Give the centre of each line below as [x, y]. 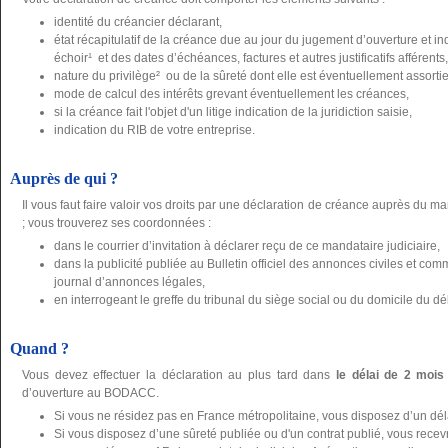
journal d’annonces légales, [129, 282]
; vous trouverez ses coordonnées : [116, 223]
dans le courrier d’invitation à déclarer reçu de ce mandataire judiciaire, [247, 246]
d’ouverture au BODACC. [90, 393]
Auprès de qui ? [64, 179]
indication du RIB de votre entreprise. [154, 130]
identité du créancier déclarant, [138, 22]
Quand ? [39, 349]
